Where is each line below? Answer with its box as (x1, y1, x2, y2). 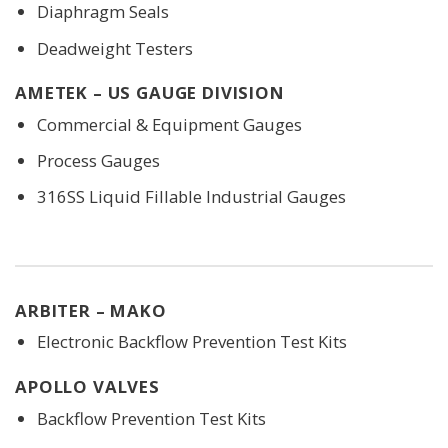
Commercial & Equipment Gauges (36, 112, 302, 136)
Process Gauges (36, 148, 160, 172)
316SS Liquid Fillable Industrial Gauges (36, 184, 346, 208)
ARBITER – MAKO (15, 298, 167, 322)
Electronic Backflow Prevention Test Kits (36, 330, 347, 354)
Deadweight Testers (36, 36, 193, 60)
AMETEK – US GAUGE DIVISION (15, 81, 285, 105)
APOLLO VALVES (15, 375, 160, 399)
